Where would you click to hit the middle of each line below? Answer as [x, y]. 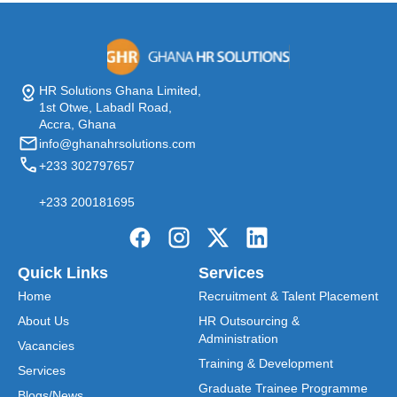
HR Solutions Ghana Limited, [120, 91]
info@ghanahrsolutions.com [117, 144]
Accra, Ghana [78, 125]
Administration [238, 339]
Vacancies [46, 346]
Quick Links [63, 273]
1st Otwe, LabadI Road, [105, 108]
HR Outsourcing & [249, 321]
